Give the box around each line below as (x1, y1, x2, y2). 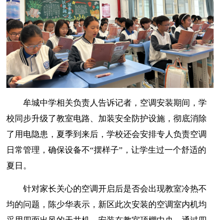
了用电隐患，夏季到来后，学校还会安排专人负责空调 (6, 129, 207, 139)
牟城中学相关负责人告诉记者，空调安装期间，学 (23, 98, 207, 108)
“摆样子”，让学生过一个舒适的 (90, 145, 207, 155)
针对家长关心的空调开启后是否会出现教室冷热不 (23, 184, 207, 193)
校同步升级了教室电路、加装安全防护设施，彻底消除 (6, 113, 207, 123)
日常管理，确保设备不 (6, 145, 90, 155)
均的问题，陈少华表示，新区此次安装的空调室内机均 (6, 199, 207, 209)
